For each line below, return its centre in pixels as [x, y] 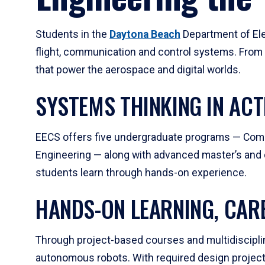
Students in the [72, 34]
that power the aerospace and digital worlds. [138, 70]
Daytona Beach [145, 34]
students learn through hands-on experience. [141, 173]
